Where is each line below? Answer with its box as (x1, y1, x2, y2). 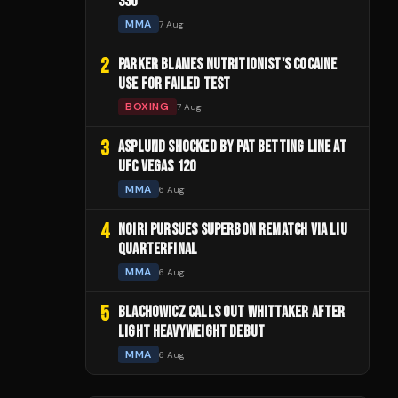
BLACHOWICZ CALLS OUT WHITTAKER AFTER (118, 303, 346, 322)
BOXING (125, 99, 170, 114)
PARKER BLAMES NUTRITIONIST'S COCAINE (118, 55, 338, 74)
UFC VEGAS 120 (118, 157, 196, 176)
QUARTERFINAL (118, 240, 198, 259)
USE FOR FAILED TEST (118, 75, 231, 93)
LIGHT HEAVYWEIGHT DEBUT (118, 322, 266, 341)
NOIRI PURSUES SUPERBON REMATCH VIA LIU (118, 220, 347, 239)
